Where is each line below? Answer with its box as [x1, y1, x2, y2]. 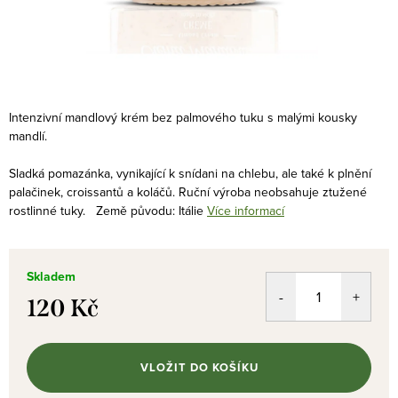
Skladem [27, 267, 76, 287]
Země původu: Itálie [96, 202, 203, 219]
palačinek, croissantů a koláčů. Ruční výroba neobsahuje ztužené [9, 183, 367, 201]
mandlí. [9, 127, 47, 145]
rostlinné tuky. [9, 202, 85, 219]
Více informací [207, 202, 284, 219]
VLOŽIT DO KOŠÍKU [139, 359, 259, 377]
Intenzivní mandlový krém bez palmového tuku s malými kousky [9, 108, 357, 126]
